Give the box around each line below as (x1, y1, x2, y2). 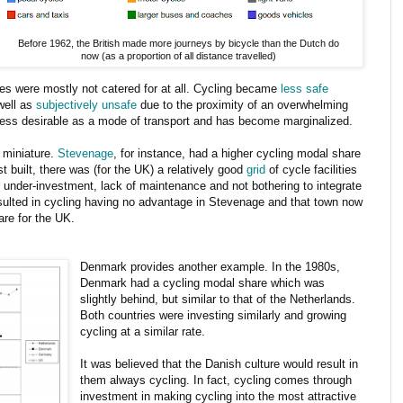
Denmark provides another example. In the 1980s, (80, 259, 341, 273)
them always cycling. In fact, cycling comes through (80, 372, 353, 387)
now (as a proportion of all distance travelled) (80, 49, 276, 61)
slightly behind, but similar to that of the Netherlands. (80, 291, 356, 306)
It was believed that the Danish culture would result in (80, 356, 359, 371)
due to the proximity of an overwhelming (137, 97, 348, 112)
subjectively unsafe (36, 97, 137, 112)
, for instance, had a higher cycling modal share (113, 146, 361, 160)
